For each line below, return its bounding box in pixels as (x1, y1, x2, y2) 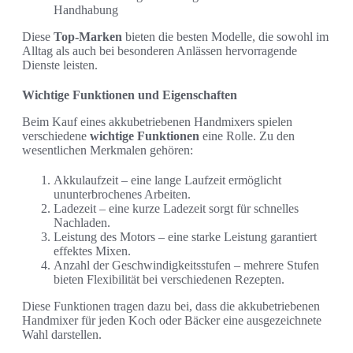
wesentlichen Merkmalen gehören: (22, 143, 193, 157)
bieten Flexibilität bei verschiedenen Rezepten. (54, 272, 284, 286)
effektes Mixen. (54, 243, 131, 258)
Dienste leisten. (22, 58, 98, 72)
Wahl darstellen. (22, 327, 102, 341)
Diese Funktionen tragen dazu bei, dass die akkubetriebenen (22, 299, 320, 313)
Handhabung (54, 2, 118, 17)
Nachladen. (54, 215, 110, 229)
